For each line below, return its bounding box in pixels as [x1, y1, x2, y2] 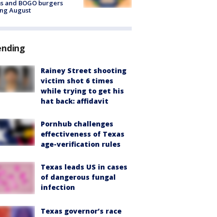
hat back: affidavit [41, 96, 108, 106]
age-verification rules [41, 139, 121, 149]
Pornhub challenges [41, 119, 113, 128]
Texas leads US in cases [41, 162, 127, 171]
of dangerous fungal [41, 172, 116, 182]
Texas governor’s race [41, 206, 122, 216]
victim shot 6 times [41, 76, 113, 85]
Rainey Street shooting [41, 65, 126, 75]
